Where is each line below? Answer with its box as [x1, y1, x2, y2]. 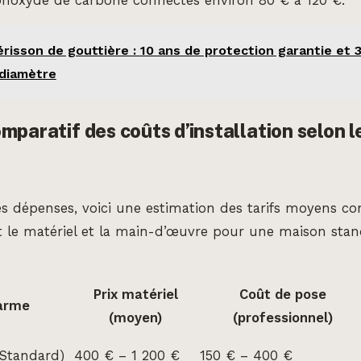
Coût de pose [239, 286, 326, 302]
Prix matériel [93, 286, 178, 302]
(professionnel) [232, 309, 333, 326]
